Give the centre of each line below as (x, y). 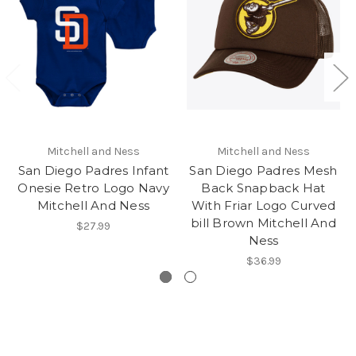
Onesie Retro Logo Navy (93, 188)
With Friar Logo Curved (263, 205)
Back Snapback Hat (263, 188)
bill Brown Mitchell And (263, 222)
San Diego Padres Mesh (263, 170)
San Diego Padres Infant (93, 170)
